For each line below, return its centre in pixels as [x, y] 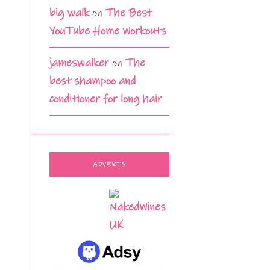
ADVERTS [109, 165]
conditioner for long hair [106, 99]
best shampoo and [93, 81]
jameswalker [79, 63]
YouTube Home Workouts [108, 31]
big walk [69, 13]
